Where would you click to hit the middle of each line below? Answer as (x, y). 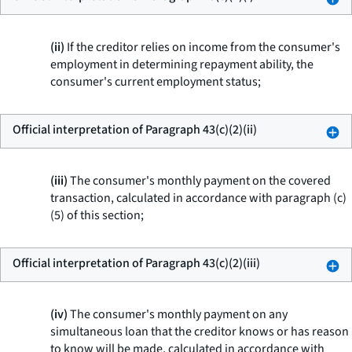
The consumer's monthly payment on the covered (199, 181)
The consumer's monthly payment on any (178, 314)
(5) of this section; (97, 215)
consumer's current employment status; (156, 82)
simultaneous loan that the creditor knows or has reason (200, 332)
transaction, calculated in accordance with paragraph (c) (198, 198)
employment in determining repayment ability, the (182, 64)
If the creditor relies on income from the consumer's (202, 47)
